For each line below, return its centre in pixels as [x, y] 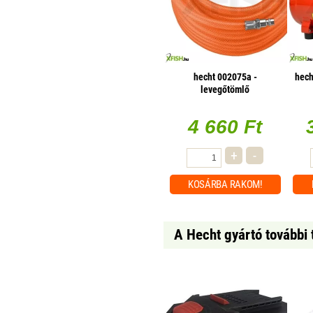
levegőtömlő [225, 90]
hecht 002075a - [225, 77]
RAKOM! [246, 185]
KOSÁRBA [209, 185]
